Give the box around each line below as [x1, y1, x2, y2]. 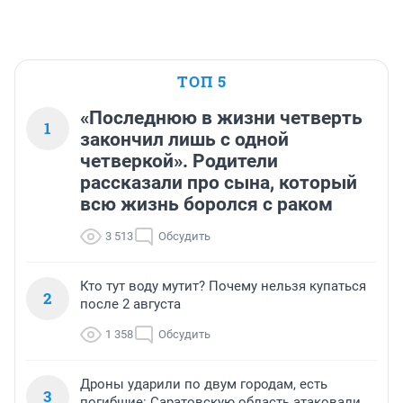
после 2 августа [80, 296, 181, 313]
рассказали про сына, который [80, 172, 357, 194]
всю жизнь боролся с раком [80, 193, 333, 216]
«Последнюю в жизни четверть [80, 107, 363, 130]
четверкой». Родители [80, 150, 278, 173]
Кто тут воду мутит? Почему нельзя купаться [80, 278, 366, 295]
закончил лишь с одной [80, 129, 289, 151]
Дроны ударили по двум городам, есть [80, 376, 327, 393]
